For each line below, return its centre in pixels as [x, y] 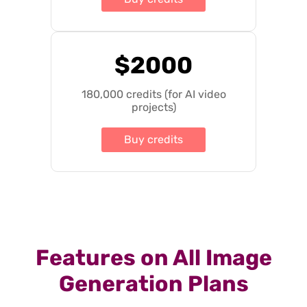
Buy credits [153, 139]
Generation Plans [153, 284]
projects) [153, 107]
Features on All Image [153, 258]
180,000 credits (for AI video [153, 94]
